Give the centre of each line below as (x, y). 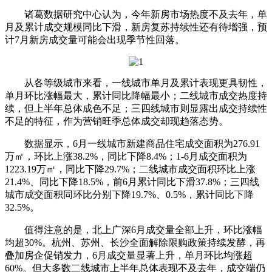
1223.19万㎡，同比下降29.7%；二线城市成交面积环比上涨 (130, 169)
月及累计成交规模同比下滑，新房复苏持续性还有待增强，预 (136, 27)
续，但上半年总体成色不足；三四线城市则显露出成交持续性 (136, 108)
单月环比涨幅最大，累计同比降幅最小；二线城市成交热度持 (136, 96)
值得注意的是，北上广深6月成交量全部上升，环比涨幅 (134, 230)
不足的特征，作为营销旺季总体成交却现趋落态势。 (117, 121)
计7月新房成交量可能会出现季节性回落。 (95, 40)
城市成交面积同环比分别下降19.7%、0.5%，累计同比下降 (129, 195)
